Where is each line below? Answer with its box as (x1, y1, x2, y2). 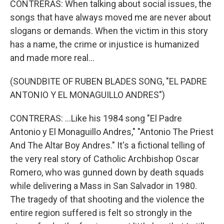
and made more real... (10, 52, 94, 63)
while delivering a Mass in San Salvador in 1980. (10, 180, 197, 191)
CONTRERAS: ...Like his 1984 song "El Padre (10, 113, 182, 123)
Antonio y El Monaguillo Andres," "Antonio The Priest (10, 126, 213, 137)
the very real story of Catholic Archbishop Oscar (10, 153, 199, 164)
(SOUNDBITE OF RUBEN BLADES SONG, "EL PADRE (10, 76, 207, 86)
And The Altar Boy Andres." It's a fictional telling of (10, 140, 205, 150)
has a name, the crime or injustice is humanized (10, 39, 199, 49)
